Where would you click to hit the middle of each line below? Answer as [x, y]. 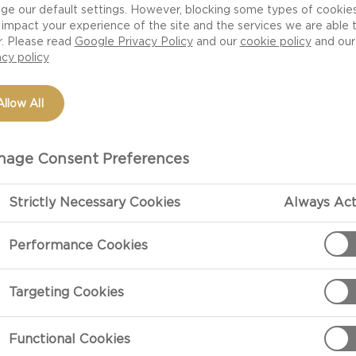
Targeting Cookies [66, 292]
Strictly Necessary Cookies [94, 202]
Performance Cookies [78, 245]
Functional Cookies [69, 339]
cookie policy [275, 41]
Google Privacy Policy [133, 41]
